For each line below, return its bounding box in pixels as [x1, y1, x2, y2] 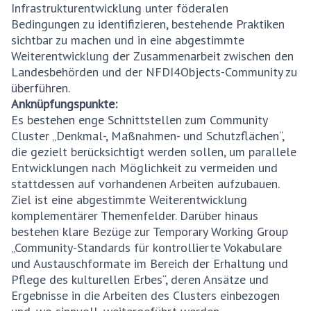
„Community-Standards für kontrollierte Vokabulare [11, 239, 282, 255]
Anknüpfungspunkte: [11, 96, 117, 112]
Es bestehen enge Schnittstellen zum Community [11, 112, 267, 128]
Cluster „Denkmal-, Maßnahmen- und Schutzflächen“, [11, 128, 284, 144]
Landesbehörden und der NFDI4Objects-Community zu [11, 64, 297, 80]
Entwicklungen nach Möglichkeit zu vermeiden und [11, 160, 278, 176]
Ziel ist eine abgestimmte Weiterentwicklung [11, 192, 247, 208]
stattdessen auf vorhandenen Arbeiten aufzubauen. [11, 176, 279, 192]
